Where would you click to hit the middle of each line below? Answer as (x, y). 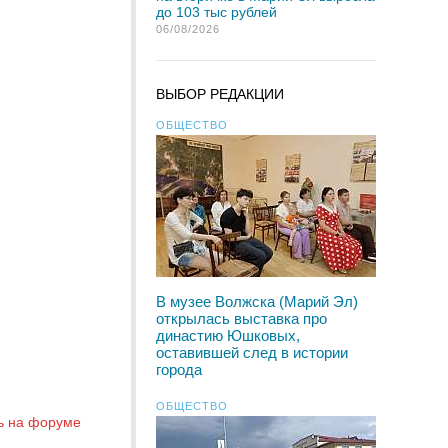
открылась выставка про (241, 318)
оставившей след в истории (252, 352)
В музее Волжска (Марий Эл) (257, 301)
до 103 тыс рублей (216, 12)
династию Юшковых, (228, 335)
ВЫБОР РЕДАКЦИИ (220, 94)
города (179, 369)
